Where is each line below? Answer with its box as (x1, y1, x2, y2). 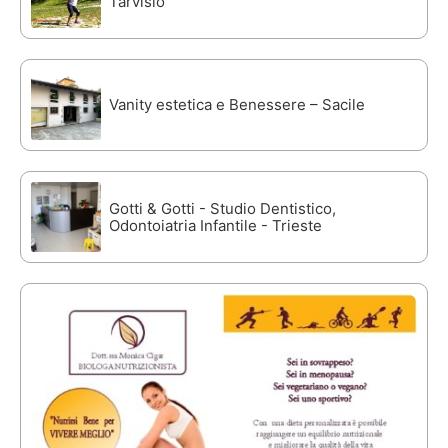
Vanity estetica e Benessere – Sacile (109, 95, 365, 115)
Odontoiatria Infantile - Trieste (109, 216, 322, 236)
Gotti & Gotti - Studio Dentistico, (109, 199, 336, 219)
